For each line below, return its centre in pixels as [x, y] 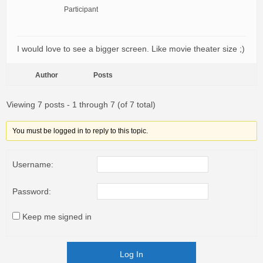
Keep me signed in [57, 217]
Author [46, 75]
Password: [32, 191]
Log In [131, 254]
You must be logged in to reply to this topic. [80, 131]
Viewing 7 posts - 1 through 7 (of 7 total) [81, 104]
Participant [81, 9]
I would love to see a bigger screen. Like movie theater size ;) [131, 49]
